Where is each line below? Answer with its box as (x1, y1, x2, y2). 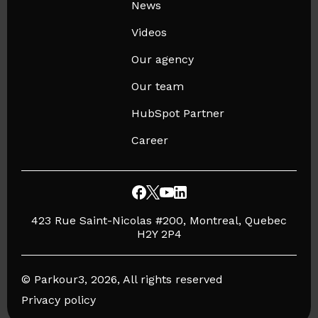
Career (131, 133, 169, 148)
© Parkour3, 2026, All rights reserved (21, 273, 223, 287)
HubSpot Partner (131, 106, 225, 121)
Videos (131, 26, 168, 40)
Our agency (131, 53, 194, 67)
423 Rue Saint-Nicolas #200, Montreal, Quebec (31, 214, 287, 228)
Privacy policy (21, 293, 96, 307)
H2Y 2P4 (136, 227, 182, 241)
